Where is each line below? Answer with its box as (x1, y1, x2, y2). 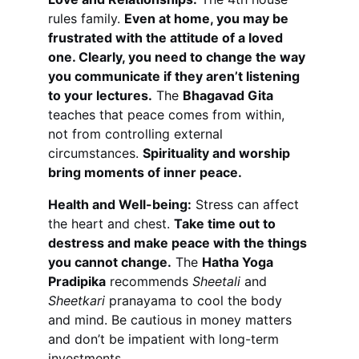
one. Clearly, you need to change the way (48, 49, 309, 65)
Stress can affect (192, 196, 303, 212)
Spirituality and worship (143, 145, 293, 161)
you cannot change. (48, 254, 171, 270)
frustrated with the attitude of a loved (48, 30, 286, 46)
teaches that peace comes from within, (48, 107, 288, 123)
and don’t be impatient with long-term (48, 331, 283, 347)
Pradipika (48, 273, 106, 289)
